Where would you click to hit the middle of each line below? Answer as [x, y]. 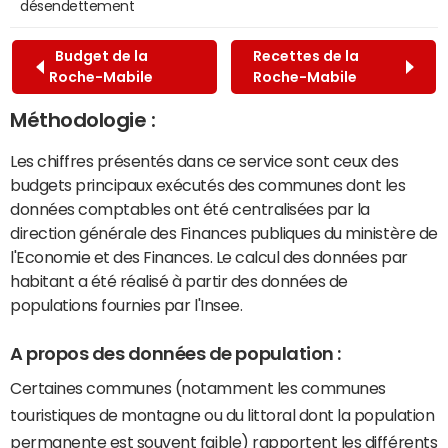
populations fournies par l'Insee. [126, 304]
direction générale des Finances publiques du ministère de [224, 232]
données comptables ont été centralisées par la [190, 208]
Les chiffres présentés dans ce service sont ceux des [204, 160]
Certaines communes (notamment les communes [198, 388]
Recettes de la [305, 55]
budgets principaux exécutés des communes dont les [208, 184]
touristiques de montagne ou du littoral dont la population [222, 415]
